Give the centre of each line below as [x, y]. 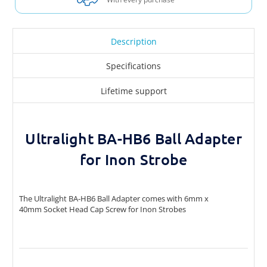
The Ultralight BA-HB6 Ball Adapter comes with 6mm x [114, 199]
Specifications [133, 66]
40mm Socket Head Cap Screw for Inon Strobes [103, 209]
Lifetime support [133, 91]
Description [133, 41]
